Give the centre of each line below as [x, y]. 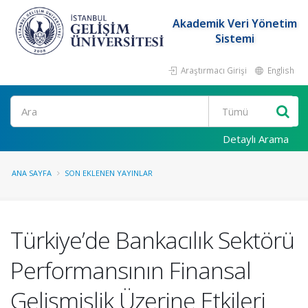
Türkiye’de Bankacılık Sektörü [152, 240]
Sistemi [235, 38]
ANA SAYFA [32, 173]
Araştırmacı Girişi [213, 70]
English [280, 70]
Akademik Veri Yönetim [235, 23]
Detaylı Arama [256, 139]
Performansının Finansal [131, 270]
